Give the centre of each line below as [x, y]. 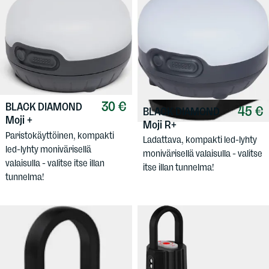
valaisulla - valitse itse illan [55, 163]
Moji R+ [159, 125]
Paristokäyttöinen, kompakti [60, 135]
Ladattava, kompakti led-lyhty [200, 140]
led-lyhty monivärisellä [48, 149]
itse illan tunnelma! [178, 168]
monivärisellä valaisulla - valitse [202, 154]
